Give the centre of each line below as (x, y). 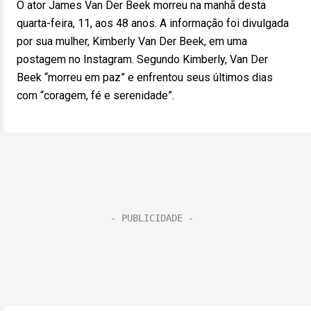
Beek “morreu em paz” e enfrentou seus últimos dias (145, 77)
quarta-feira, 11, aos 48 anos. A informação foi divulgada (153, 23)
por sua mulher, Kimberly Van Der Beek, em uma (132, 41)
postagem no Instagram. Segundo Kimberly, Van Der (142, 59)
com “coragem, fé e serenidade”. (95, 95)
